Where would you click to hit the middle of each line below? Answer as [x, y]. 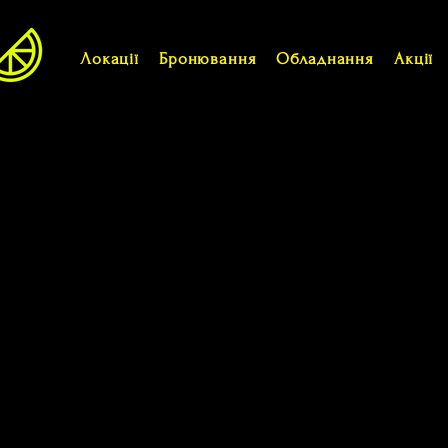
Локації [109, 58]
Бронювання [207, 58]
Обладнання [325, 58]
